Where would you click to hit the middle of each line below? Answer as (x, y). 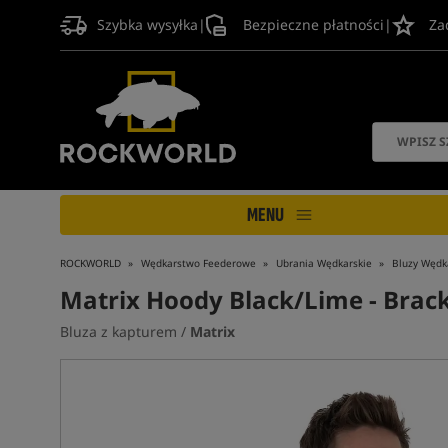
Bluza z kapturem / (124, 331)
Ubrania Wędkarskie (323, 263)
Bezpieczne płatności (313, 24)
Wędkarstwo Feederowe (198, 263)
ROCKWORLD (90, 263)
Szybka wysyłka (147, 24)
